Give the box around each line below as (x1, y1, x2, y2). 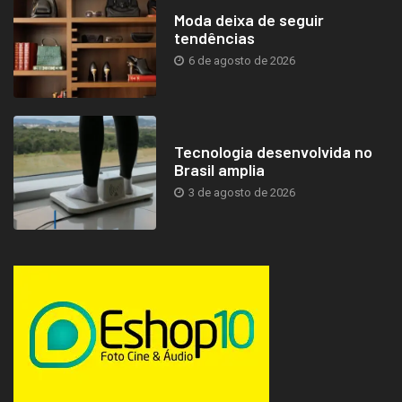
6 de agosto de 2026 (185, 53, 295, 67)
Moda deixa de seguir (173, 9, 324, 30)
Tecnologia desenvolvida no (173, 141, 372, 162)
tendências (173, 27, 255, 48)
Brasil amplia (173, 159, 265, 179)
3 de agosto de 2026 (185, 185, 295, 199)
